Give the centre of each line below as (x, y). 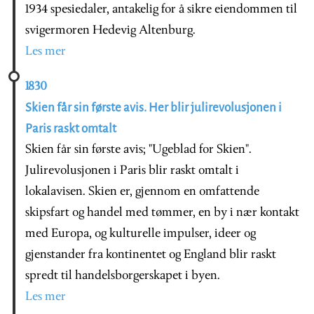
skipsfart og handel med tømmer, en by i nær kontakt (162, 212)
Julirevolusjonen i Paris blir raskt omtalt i (132, 170)
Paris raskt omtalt (71, 128)
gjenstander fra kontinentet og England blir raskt (151, 254)
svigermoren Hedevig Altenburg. (110, 30)
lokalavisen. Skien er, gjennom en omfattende (142, 191)
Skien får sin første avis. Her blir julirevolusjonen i (153, 107)
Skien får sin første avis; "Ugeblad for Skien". (138, 149)
